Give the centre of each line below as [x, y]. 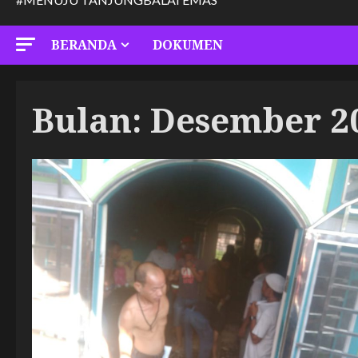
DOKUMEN [188, 45]
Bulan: [91, 119]
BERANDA [84, 45]
